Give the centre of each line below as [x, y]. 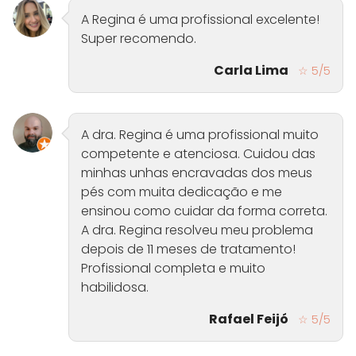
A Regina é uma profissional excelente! [200, 20]
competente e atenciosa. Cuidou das [198, 154]
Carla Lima [251, 71]
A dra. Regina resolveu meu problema [197, 230]
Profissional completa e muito [173, 269]
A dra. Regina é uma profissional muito [200, 135]
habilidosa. [115, 288]
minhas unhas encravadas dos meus [197, 173]
